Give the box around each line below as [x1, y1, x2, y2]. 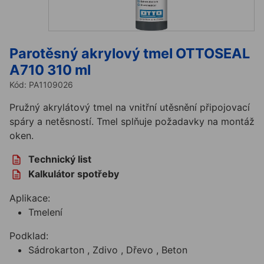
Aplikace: [9, 192, 50, 204]
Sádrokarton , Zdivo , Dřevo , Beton [28, 243, 187, 256]
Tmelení [28, 206, 62, 218]
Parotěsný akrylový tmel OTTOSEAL [9, 44, 250, 62]
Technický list [24, 153, 91, 165]
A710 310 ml [9, 61, 91, 78]
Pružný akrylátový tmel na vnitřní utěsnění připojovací [9, 101, 250, 113]
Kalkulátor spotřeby [24, 167, 119, 180]
